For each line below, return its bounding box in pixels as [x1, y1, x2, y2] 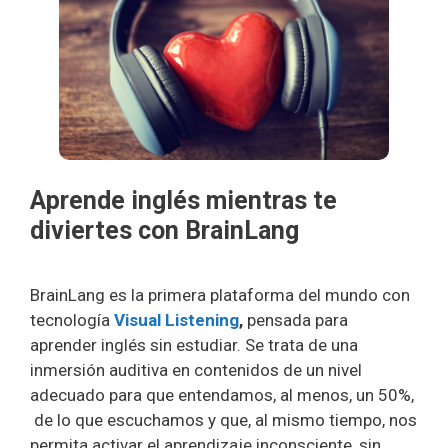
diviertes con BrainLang [30, 215, 299, 245]
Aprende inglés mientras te [30, 185, 337, 215]
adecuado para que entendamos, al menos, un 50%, [30, 385, 414, 406]
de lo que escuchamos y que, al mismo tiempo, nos [30, 410, 417, 431]
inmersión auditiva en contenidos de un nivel [30, 360, 362, 381]
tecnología [30, 310, 114, 331]
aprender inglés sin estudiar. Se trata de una [30, 335, 358, 356]
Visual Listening [114, 310, 239, 331]
